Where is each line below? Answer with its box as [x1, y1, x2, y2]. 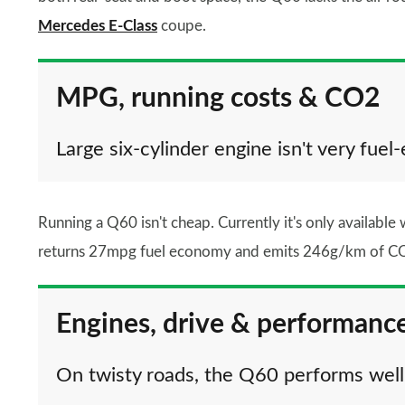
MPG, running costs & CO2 [56, 85, 380, 112]
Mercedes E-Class [38, 18, 157, 33]
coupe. [157, 18, 206, 33]
